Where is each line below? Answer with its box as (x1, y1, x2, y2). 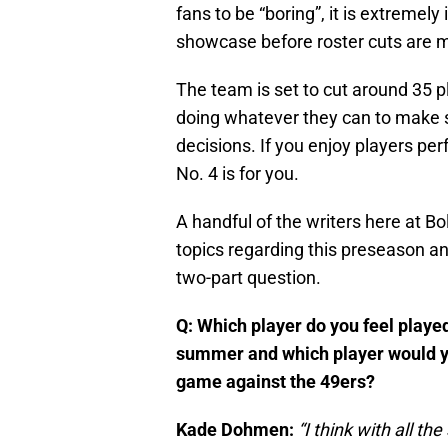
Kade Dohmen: (176, 419, 294, 441)
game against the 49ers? (176, 371, 375, 393)
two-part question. (176, 267, 321, 289)
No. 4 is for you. (176, 163, 299, 185)
